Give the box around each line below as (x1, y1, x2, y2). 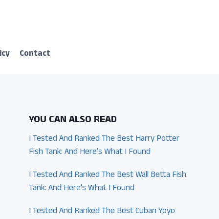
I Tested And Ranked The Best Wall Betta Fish (29, 168, 187, 182)
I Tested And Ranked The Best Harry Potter (29, 132, 180, 146)
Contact (20, 47, 51, 62)
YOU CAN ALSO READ (29, 112, 117, 129)
